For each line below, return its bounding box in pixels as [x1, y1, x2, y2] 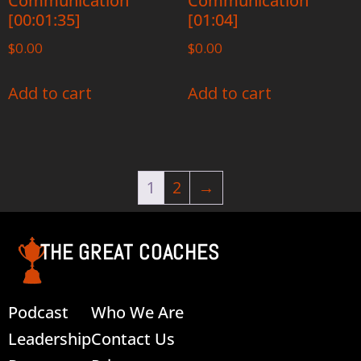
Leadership [8, 327, 91, 350]
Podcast [8, 301, 68, 323]
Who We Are [91, 301, 184, 323]
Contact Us [91, 327, 175, 350]
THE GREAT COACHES [40, 239, 220, 266]
